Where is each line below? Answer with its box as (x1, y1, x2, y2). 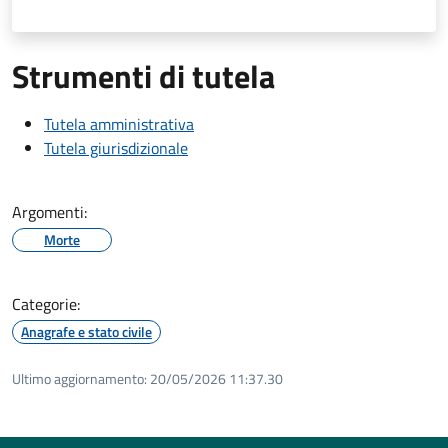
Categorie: (12, 291, 80, 316)
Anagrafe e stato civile (21, 320, 152, 342)
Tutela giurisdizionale (44, 135, 188, 160)
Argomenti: (12, 199, 87, 224)
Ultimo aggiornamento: (12, 367, 147, 389)
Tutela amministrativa (44, 111, 194, 136)
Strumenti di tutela (12, 51, 275, 100)
